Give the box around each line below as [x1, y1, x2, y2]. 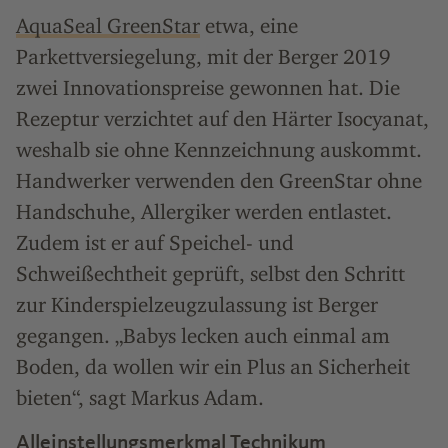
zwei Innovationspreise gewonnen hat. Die [16, 75, 400, 101]
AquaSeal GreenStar [16, 13, 200, 39]
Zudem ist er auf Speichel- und [16, 230, 294, 256]
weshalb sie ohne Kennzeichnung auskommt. [16, 137, 422, 163]
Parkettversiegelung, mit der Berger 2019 [16, 44, 391, 70]
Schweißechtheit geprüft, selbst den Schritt [16, 261, 405, 287]
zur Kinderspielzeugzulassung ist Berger [16, 292, 378, 318]
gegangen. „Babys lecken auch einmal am [16, 323, 390, 349]
